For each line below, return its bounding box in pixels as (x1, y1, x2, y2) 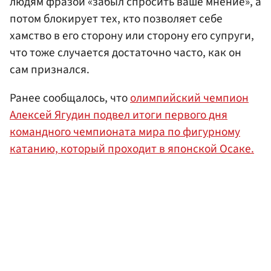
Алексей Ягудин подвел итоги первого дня (10, 106, 227, 123)
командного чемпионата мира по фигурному (10, 123, 240, 140)
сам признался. (10, 60, 90, 78)
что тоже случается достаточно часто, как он (10, 44, 241, 61)
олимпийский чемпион (130, 89, 249, 106)
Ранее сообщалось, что (10, 89, 130, 106)
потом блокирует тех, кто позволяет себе (10, 10, 223, 27)
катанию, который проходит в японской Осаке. (10, 140, 254, 157)
